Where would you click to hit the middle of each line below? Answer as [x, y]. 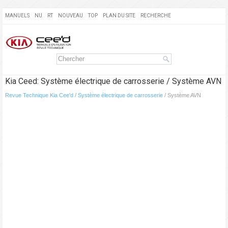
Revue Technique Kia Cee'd [39, 95]
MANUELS [17, 16]
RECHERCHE [156, 16]
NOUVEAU [70, 16]
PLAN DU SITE [119, 16]
